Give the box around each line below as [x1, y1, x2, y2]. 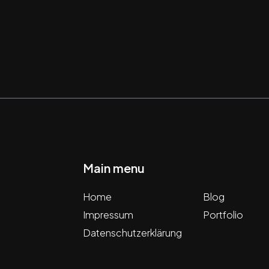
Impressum [83, 208, 134, 222]
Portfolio [202, 208, 243, 222]
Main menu [83, 160, 145, 176]
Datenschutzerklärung [83, 226, 183, 240]
